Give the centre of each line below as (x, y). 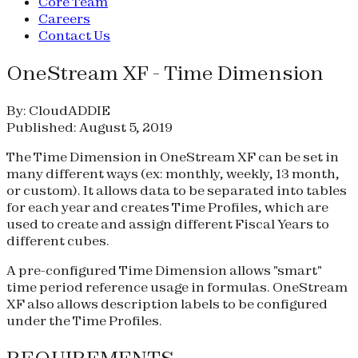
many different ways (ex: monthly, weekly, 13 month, (173, 173)
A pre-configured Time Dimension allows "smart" (164, 270)
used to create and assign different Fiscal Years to (168, 223)
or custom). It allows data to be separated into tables (177, 190)
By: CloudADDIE (58, 110)
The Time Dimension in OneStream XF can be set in (173, 156)
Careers (64, 18)
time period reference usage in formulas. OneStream (177, 286)
